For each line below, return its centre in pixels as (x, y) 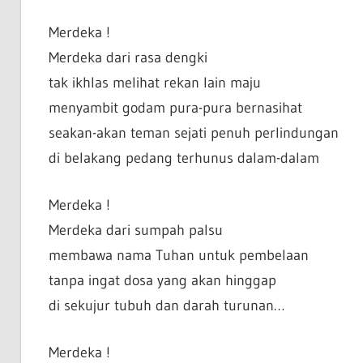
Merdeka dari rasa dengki (128, 58)
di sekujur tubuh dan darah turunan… (166, 306)
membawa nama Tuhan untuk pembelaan (178, 256)
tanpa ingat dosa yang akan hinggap (162, 281)
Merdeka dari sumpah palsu (135, 231)
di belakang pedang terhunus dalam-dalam (184, 158)
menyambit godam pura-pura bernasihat (175, 108)
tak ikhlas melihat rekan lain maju (154, 83)
